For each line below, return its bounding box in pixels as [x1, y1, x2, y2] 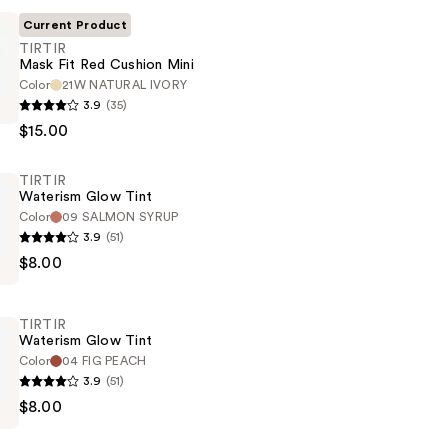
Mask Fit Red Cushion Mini [18, 58, 194, 73]
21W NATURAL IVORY [62, 79, 188, 92]
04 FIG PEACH [62, 355, 147, 368]
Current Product [22, 19, 128, 32]
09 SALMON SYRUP [62, 211, 179, 224]
